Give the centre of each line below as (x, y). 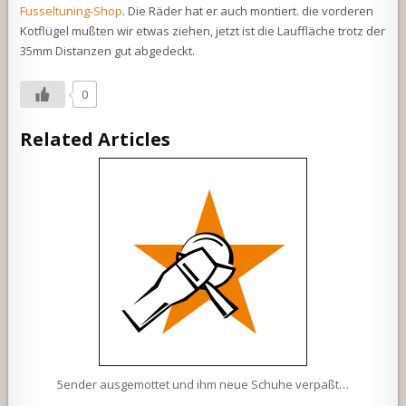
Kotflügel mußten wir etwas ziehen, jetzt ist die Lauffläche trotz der (203, 31)
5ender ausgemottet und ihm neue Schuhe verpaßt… (203, 385)
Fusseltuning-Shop (72, 11)
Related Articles (96, 140)
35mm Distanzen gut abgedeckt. (108, 51)
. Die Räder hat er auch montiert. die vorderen (248, 11)
